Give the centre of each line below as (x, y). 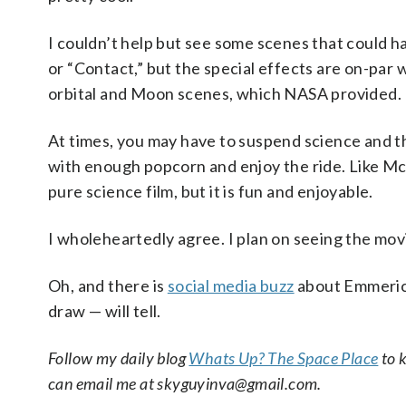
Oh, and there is (108, 286)
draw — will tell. (105, 311)
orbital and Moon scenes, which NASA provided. (225, 94)
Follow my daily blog (119, 358)
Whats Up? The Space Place (284, 358)
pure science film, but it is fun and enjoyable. (211, 192)
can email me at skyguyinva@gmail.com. (185, 384)
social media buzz (231, 286)
